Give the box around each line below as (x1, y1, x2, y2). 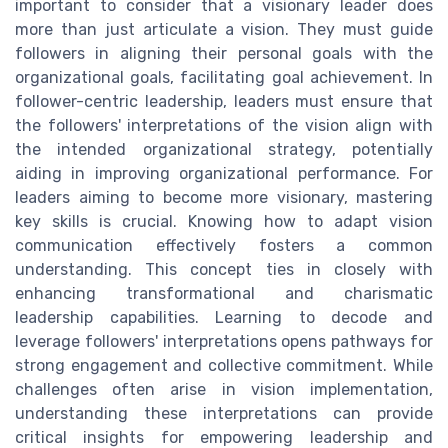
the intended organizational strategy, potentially (15, 139, 433, 159)
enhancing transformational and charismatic (15, 283, 433, 303)
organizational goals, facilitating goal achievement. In (15, 67, 433, 87)
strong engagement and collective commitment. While (15, 355, 433, 375)
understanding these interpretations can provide (15, 403, 433, 423)
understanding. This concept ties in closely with (15, 259, 433, 279)
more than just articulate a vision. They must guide (15, 19, 433, 39)
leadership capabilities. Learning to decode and (15, 307, 433, 327)
